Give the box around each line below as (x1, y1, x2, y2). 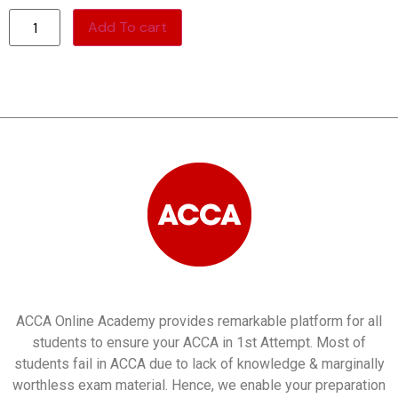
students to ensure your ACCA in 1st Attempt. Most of (32, 334, 366, 352)
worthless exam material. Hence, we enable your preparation (12, 377, 386, 394)
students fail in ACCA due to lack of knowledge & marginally (13, 355, 385, 373)
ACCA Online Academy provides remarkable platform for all (16, 313, 382, 330)
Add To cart (88, 18, 168, 37)
